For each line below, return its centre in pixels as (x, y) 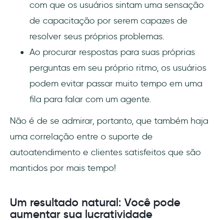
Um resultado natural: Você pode (95, 203)
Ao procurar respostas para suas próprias (112, 52)
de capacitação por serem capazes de (109, 21)
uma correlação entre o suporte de (81, 137)
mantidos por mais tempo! (63, 168)
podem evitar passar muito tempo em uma (116, 84)
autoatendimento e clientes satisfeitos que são (105, 152)
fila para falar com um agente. (90, 99)
